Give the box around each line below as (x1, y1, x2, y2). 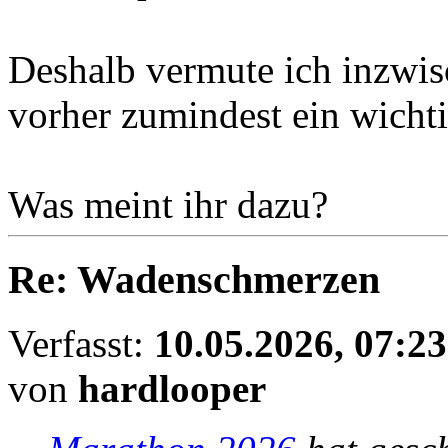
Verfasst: (8, 322, 154, 366)
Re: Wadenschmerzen (8, 256, 380, 302)
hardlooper (78, 367, 266, 411)
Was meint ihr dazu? (8, 182, 328, 226)
